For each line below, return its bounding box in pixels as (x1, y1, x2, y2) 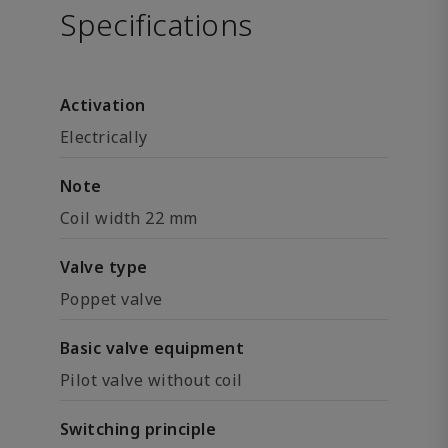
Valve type (60, 256, 148, 278)
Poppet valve (60, 288, 163, 310)
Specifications (60, 4, 253, 45)
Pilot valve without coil (60, 369, 243, 391)
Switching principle (60, 418, 217, 440)
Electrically (60, 126, 148, 148)
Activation (60, 94, 146, 116)
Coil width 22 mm (60, 207, 198, 229)
